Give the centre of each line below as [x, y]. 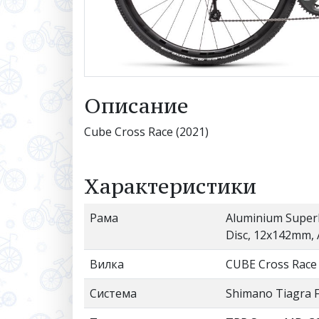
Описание [136, 105]
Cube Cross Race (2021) [146, 131]
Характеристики [170, 186]
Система [113, 293]
